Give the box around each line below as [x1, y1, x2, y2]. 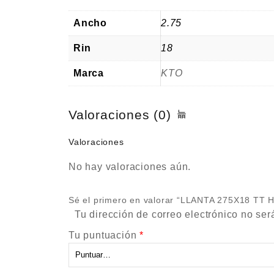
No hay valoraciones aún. [68, 161, 191, 172]
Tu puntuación [68, 229, 140, 240]
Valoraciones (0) [68, 107, 171, 122]
